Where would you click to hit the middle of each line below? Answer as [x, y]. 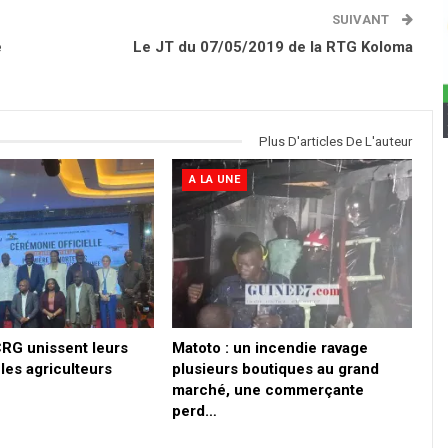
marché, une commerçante [267, 389]
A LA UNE [214, 180]
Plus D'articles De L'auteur [336, 141]
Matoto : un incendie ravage [269, 347]
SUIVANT [362, 19]
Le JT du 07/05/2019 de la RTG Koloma [273, 46]
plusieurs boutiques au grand [275, 368]
